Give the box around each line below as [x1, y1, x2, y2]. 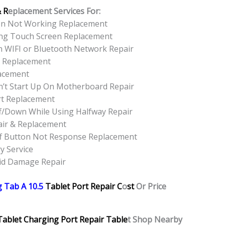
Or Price [134, 181, 166, 192]
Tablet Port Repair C [45, 181, 122, 192]
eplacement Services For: [8, 6, 100, 17]
